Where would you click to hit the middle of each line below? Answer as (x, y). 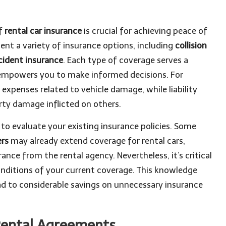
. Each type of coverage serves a (126, 60)
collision (191, 45)
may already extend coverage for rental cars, (97, 141)
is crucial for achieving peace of (145, 31)
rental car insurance (43, 31)
